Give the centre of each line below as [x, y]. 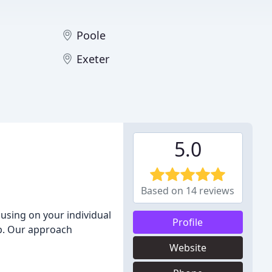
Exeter [93, 59]
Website [188, 248]
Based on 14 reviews [188, 191]
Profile [188, 222]
